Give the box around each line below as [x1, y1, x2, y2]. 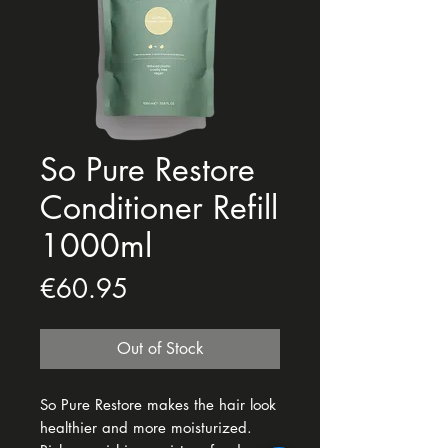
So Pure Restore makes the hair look [40, 395, 276, 414]
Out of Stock [116, 338, 204, 359]
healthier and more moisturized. [40, 418, 252, 437]
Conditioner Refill [40, 187, 278, 228]
